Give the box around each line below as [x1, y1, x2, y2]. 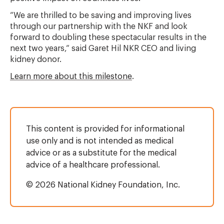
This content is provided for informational [26, 125, 184, 133]
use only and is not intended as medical [26, 137, 173, 145]
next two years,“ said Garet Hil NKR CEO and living [10, 44, 196, 52]
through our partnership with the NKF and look [10, 22, 187, 30]
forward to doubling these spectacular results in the [10, 33, 206, 41]
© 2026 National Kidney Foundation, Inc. [26, 181, 180, 189]
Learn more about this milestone [10, 72, 132, 80]
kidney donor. [10, 55, 61, 63]
